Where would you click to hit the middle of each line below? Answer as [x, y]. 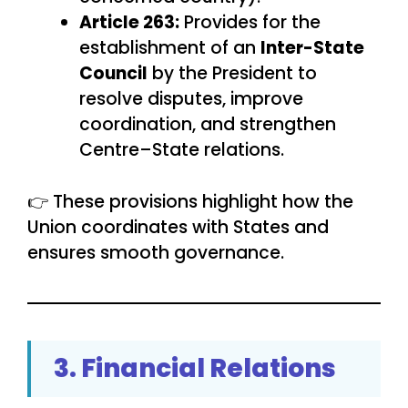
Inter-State [312, 48]
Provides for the [250, 23]
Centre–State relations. [182, 150]
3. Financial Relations [195, 368]
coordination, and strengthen [208, 125]
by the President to [232, 74]
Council [113, 74]
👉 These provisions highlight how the [190, 201]
